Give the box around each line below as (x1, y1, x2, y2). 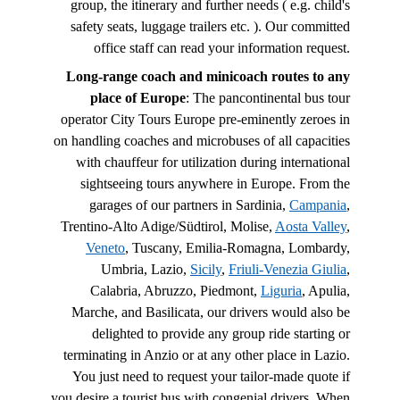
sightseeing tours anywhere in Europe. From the (80, 175, 350, 191)
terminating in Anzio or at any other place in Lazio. (63, 346, 350, 362)
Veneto (86, 239, 125, 255)
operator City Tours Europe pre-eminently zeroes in (61, 111, 350, 127)
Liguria (261, 282, 302, 298)
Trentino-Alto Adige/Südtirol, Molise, (61, 218, 275, 234)
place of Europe (90, 89, 186, 105)
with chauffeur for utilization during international (76, 154, 350, 170)
